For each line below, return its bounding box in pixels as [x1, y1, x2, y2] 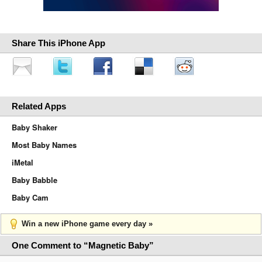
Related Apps [12, 101, 66, 111]
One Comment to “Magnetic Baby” [12, 240, 154, 250]
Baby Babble [12, 174, 57, 185]
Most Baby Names [12, 139, 77, 150]
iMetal [12, 157, 33, 168]
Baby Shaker [12, 122, 57, 133]
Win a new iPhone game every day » [22, 219, 153, 228]
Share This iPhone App [12, 38, 105, 48]
